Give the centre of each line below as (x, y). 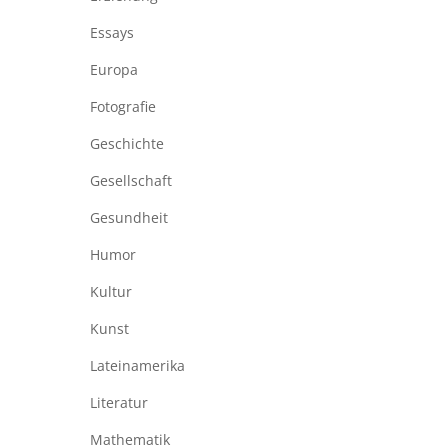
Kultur (110, 292)
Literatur (118, 403)
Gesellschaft (130, 181)
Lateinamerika (137, 366)
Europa (113, 70)
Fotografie (122, 107)
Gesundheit (128, 218)
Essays (111, 33)
